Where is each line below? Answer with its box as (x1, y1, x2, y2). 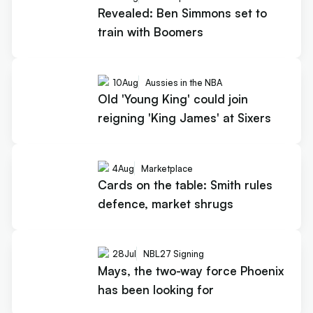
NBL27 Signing (143, 248, 204, 260)
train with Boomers (97, 24, 203, 40)
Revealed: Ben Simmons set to (97, 6, 267, 21)
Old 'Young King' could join (97, 92, 248, 107)
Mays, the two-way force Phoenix (97, 263, 284, 279)
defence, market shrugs (97, 196, 233, 212)
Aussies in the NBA (145, 76, 222, 88)
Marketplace (140, 162, 193, 174)
